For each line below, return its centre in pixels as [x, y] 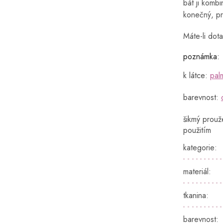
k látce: [197, 75]
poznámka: [201, 56]
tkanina [195, 195]
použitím [197, 130]
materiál [196, 171]
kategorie [199, 147]
